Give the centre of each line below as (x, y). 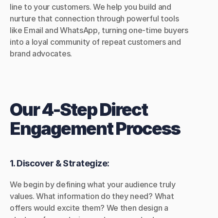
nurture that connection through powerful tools (94, 18)
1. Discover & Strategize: (60, 163)
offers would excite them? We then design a (89, 208)
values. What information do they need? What (92, 196)
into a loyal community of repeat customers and (95, 42)
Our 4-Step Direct (79, 109)
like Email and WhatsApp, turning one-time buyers (99, 30)
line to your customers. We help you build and (91, 7)
